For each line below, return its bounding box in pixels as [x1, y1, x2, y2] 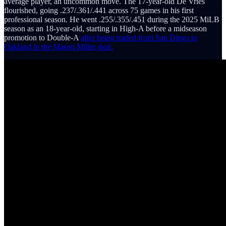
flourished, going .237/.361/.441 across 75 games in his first [4, 6, 194, 15]
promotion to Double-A [4, 33, 81, 42]
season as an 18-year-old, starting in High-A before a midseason [4, 24, 207, 33]
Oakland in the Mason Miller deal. [4, 42, 113, 51]
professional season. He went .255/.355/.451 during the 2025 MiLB [4, 15, 219, 24]
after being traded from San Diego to [81, 33, 197, 42]
